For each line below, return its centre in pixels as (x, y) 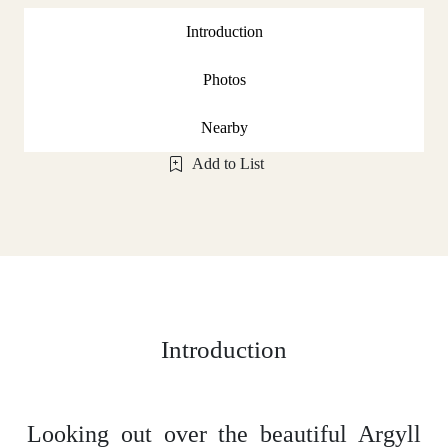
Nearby (224, 127)
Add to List (228, 163)
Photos (224, 79)
